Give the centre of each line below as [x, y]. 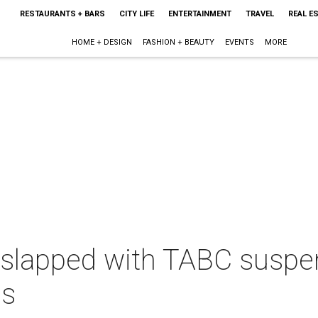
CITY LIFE [136, 14]
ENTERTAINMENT [199, 14]
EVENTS [240, 42]
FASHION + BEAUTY [179, 42]
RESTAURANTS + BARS [62, 14]
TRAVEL [259, 14]
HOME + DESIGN [102, 42]
